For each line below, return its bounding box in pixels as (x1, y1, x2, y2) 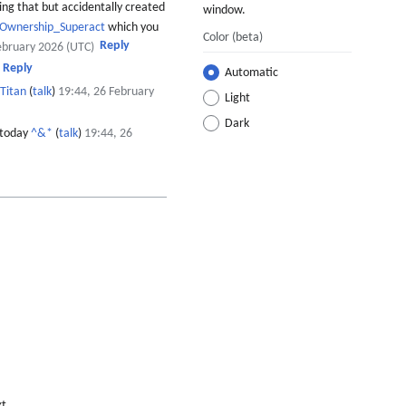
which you (105, 20, 159, 34)
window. (203, 4, 246, 18)
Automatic (225, 66, 278, 81)
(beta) (232, 31, 263, 45)
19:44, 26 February (57, 85, 154, 100)
